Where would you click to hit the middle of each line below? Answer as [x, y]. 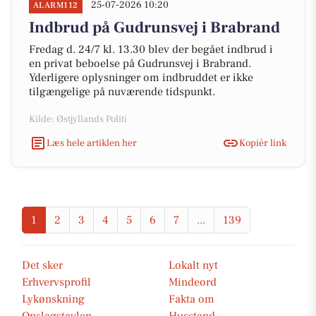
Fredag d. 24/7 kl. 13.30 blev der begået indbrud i [151, 49]
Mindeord [193, 282]
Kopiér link [263, 143]
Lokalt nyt [193, 265]
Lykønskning [53, 299]
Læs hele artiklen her [92, 143]
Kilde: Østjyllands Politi [78, 119]
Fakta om [192, 299]
